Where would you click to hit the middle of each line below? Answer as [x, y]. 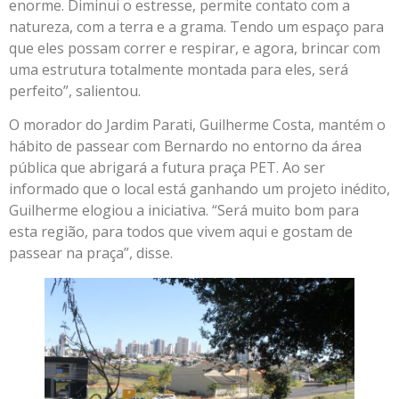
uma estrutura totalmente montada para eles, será [179, 69]
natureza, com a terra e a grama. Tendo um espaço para [196, 26]
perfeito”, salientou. [75, 90]
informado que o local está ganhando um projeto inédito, [199, 188]
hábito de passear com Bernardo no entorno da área [185, 146]
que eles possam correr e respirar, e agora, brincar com [195, 48]
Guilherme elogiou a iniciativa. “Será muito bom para [184, 210]
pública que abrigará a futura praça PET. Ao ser [167, 167]
